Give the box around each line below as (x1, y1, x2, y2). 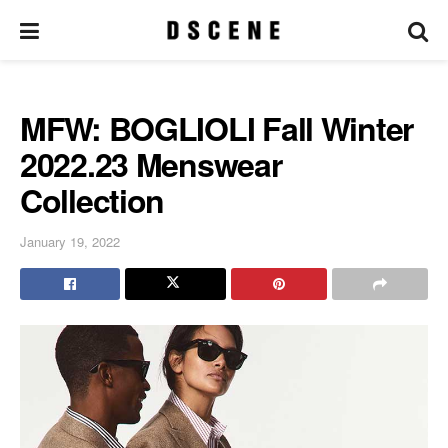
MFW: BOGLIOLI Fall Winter (20, 105, 413, 151)
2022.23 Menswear (20, 141, 282, 187)
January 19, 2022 (20, 231, 120, 251)
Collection (20, 177, 165, 223)
